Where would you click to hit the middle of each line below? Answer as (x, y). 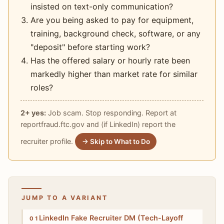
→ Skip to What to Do (116, 141)
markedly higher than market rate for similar (114, 74)
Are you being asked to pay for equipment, (112, 20)
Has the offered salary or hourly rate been (110, 60)
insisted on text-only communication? (102, 6)
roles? (42, 87)
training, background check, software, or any (115, 33)
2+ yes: (33, 112)
